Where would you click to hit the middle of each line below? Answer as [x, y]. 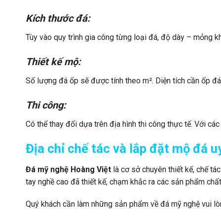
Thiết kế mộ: [53, 62]
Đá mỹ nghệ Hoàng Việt [68, 169]
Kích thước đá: [58, 18]
